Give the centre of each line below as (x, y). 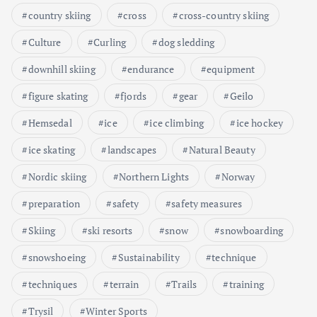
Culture (45, 42)
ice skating (52, 149)
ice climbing (177, 122)
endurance (151, 69)
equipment (231, 69)
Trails (184, 284)
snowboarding (252, 230)
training (246, 284)
